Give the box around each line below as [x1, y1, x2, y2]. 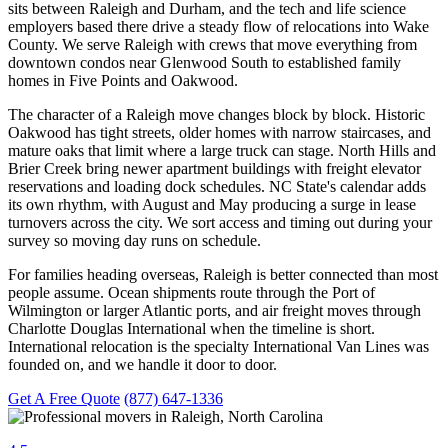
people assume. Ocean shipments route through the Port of [8, 283, 375, 301]
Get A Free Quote [8, 389, 120, 407]
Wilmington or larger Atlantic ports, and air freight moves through [8, 301, 421, 319]
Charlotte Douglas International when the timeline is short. [8, 319, 375, 337]
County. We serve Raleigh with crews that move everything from [8, 35, 417, 53]
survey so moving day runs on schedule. [8, 231, 261, 249]
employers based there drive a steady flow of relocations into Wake [8, 17, 429, 35]
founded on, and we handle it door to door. [8, 355, 277, 373]
